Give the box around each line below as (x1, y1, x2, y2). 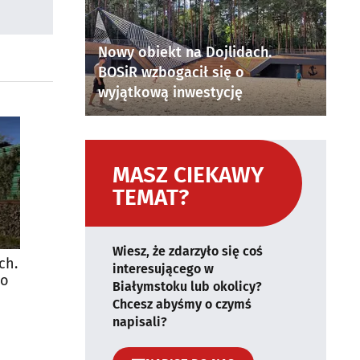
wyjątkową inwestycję (98, 84, 243, 101)
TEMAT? (112, 184, 189, 211)
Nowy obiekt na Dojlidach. (98, 43, 272, 61)
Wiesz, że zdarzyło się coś (112, 243, 263, 259)
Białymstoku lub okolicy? (112, 279, 262, 294)
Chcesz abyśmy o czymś (112, 297, 252, 312)
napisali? (112, 314, 167, 329)
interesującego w (112, 261, 214, 276)
